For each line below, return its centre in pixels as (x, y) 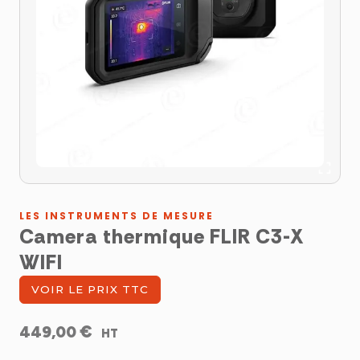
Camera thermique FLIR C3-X (162, 237)
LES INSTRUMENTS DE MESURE (117, 216)
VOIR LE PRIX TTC (90, 290)
